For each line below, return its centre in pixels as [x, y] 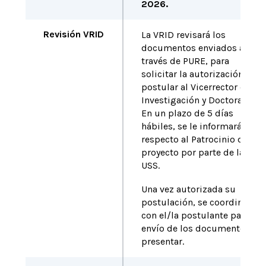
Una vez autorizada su [188, 189]
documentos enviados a [192, 48]
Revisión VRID [73, 34]
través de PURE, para [185, 61]
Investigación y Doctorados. [200, 100]
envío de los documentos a [199, 228]
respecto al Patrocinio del [196, 139]
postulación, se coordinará [198, 202]
